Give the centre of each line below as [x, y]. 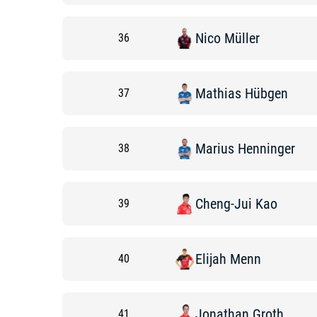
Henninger [266, 149]
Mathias [218, 93]
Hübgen [266, 93]
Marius [215, 149]
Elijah [211, 259]
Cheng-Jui [224, 204]
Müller [242, 38]
